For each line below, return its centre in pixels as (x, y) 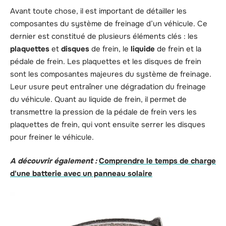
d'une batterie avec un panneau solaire (81, 174)
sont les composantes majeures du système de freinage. (111, 74)
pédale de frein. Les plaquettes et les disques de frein (106, 61)
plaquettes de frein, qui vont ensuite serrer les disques (108, 124)
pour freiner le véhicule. (52, 137)
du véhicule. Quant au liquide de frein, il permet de (98, 99)
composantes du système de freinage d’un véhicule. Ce (109, 23)
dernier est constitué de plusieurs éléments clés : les (104, 36)
